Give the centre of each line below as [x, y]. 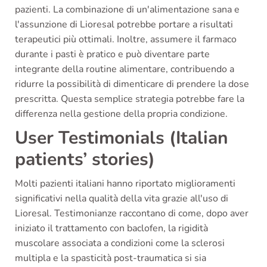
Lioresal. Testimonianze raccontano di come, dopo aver [132, 213]
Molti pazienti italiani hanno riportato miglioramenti [125, 183]
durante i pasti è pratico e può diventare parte [112, 54]
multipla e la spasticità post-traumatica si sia [111, 258]
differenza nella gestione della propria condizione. [121, 114]
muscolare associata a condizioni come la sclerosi [120, 243]
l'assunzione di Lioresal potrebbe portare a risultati [124, 24]
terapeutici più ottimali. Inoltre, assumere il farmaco [126, 39]
